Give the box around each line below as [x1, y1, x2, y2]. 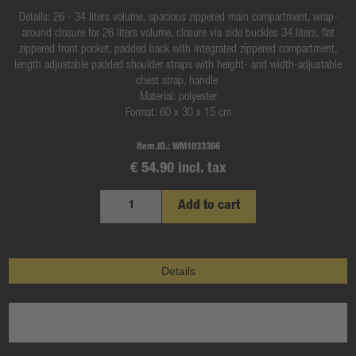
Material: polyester [139, 91, 217, 103]
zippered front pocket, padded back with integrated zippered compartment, [18, 43, 338, 56]
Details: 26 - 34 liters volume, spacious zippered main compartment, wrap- [18, 11, 338, 24]
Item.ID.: [136, 141, 170, 152]
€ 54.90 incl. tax [130, 161, 226, 176]
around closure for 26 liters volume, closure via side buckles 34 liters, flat [21, 27, 335, 40]
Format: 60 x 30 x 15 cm [125, 106, 231, 119]
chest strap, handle [135, 75, 221, 87]
